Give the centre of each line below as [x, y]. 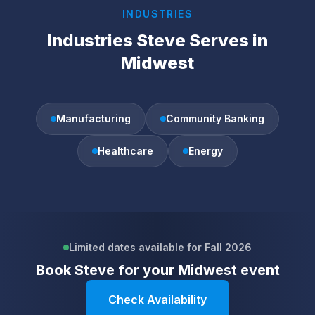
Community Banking [215, 118]
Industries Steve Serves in [157, 40]
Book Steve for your [107, 270]
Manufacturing [94, 118]
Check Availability [157, 299]
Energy [206, 150]
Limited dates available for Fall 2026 [160, 247]
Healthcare [126, 150]
